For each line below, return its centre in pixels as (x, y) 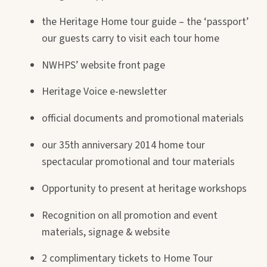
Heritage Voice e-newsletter (104, 92)
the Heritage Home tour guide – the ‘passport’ (145, 21)
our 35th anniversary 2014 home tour (123, 145)
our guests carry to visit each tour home (131, 38)
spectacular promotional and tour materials (138, 162)
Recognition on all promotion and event (130, 215)
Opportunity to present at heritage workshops (144, 188)
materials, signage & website (106, 232)
